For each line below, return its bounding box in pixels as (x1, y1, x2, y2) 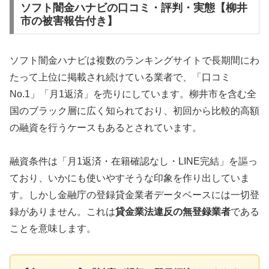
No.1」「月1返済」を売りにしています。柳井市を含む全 (10, 88, 256, 99)
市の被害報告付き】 (20, 14, 118, 27)
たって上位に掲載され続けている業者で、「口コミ (10, 71, 231, 82)
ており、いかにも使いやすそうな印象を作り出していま (10, 173, 250, 184)
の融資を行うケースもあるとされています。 (10, 122, 202, 133)
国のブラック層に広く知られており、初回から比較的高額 (10, 105, 259, 116)
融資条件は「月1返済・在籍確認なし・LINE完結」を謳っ (10, 156, 258, 167)
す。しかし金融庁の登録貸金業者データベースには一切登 (10, 190, 259, 201)
